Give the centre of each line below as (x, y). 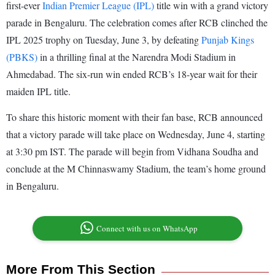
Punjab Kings (228, 40)
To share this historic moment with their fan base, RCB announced (134, 117)
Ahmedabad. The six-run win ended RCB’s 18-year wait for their (132, 74)
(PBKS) (22, 57)
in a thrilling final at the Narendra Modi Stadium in (137, 57)
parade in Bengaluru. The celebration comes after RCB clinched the (137, 23)
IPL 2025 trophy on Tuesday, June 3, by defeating (104, 40)
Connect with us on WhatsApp (147, 229)
